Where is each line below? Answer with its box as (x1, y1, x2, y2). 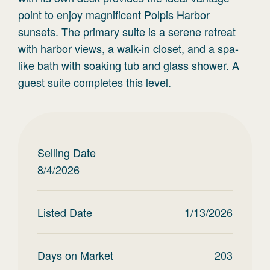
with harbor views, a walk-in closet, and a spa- (18, 40, 239, 56)
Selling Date (37, 145, 96, 160)
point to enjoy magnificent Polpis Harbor (18, 7, 210, 22)
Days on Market (37, 247, 113, 263)
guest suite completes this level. (18, 74, 171, 90)
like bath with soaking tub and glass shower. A (18, 57, 239, 73)
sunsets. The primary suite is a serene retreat (18, 24, 236, 39)
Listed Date (37, 204, 92, 220)
